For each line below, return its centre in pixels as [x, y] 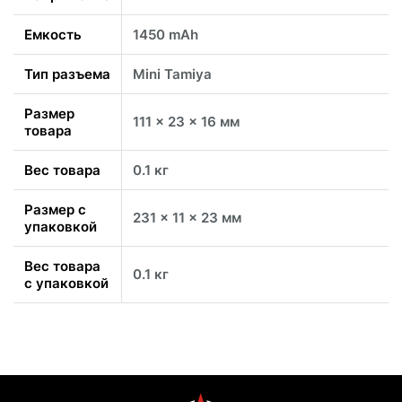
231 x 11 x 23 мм [187, 218]
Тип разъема [67, 74]
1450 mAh [166, 35]
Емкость [53, 35]
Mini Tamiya [172, 74]
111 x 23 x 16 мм [186, 122]
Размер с [55, 210]
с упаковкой [66, 284]
